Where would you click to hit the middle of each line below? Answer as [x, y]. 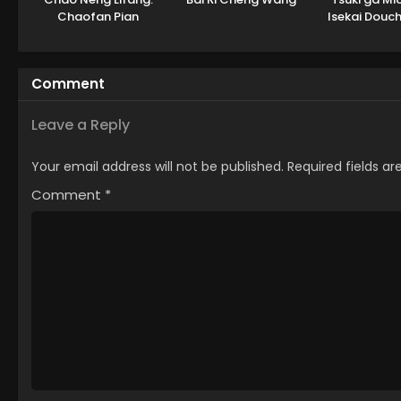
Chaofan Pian [98, 16]
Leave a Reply [81, 124]
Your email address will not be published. [158, 166]
